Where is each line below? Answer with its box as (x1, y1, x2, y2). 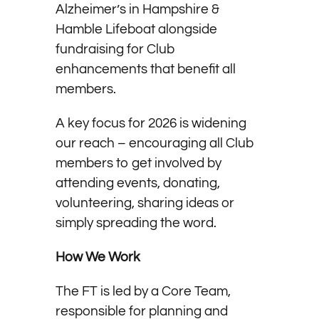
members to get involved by (55, 155, 221, 170)
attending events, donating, (55, 175, 220, 190)
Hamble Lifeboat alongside (55, 21, 217, 36)
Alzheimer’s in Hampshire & (55, 1, 219, 16)
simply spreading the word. (55, 215, 219, 230)
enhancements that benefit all (55, 61, 236, 76)
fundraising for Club (55, 41, 175, 56)
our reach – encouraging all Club (55, 135, 254, 150)
